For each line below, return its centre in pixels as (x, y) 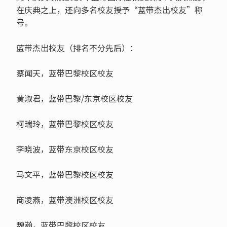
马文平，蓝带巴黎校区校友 (65, 175)
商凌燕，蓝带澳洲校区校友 (65, 200)
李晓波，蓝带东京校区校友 (65, 149)
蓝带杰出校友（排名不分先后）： (77, 48)
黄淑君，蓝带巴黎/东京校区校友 (74, 99)
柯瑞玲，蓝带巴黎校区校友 (65, 124)
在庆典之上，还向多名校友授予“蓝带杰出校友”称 (109, 10)
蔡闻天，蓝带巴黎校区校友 (65, 73)
